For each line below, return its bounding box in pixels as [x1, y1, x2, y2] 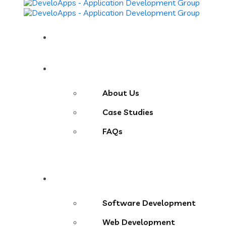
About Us [102, 88, 139, 98]
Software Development [102, 198, 196, 208]
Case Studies [102, 107, 153, 118]
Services [62, 173, 94, 184]
